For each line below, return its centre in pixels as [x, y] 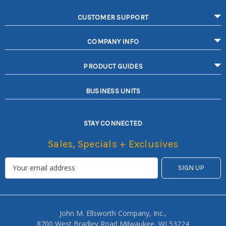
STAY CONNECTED [113, 123]
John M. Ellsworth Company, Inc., [113, 213]
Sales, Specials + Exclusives [113, 144]
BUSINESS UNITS [113, 91]
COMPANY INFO [113, 42]
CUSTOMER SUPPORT [113, 17]
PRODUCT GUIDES [113, 67]
